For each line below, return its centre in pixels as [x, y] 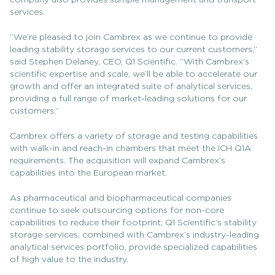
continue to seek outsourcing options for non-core [117, 211]
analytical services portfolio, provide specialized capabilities [134, 247]
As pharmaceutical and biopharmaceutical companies [121, 198]
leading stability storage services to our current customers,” [134, 50]
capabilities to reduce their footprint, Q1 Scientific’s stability [133, 223]
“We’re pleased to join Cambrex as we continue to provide [131, 37]
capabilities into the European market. [88, 173]
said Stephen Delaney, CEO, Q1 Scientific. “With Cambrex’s [130, 62]
